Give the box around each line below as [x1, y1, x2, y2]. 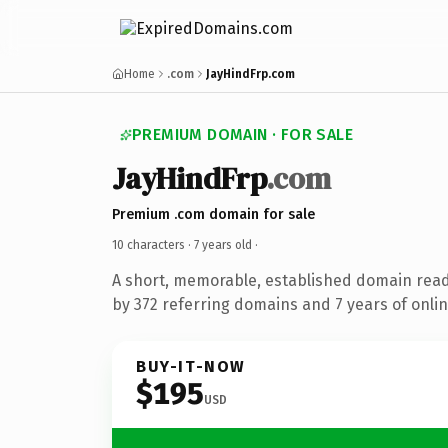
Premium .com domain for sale [112, 205, 315, 223]
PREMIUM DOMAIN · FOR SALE [132, 125, 353, 144]
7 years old [194, 237, 252, 252]
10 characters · [112, 237, 194, 252]
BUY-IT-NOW [136, 356, 246, 376]
